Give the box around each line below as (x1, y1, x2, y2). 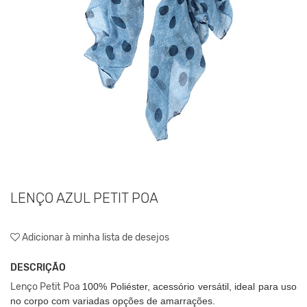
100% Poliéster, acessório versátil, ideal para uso (82, 280, 297, 292)
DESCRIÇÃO (10, 261, 66, 273)
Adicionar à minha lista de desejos (20, 231, 169, 243)
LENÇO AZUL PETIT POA (10, 189, 158, 206)
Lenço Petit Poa (10, 280, 83, 293)
